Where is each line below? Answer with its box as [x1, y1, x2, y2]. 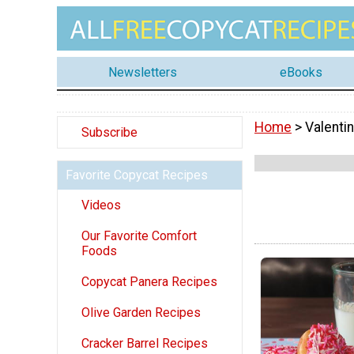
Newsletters [107, 64, 177, 80]
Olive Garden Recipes [81, 305, 201, 321]
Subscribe [81, 125, 137, 141]
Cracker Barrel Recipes [81, 336, 208, 352]
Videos [81, 198, 121, 213]
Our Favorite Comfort [81, 228, 197, 244]
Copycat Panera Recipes [81, 274, 217, 290]
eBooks [279, 64, 322, 80]
